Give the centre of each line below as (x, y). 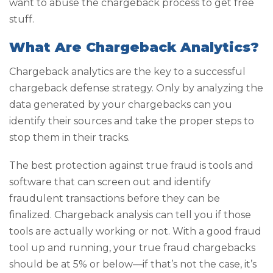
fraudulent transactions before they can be (115, 198)
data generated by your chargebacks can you (121, 105)
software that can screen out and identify (110, 182)
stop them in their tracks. (69, 138)
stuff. (22, 19)
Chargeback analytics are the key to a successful (127, 72)
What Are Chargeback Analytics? (134, 47)
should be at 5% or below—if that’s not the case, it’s (133, 264)
